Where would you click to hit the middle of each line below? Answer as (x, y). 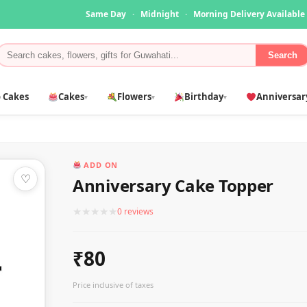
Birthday (204, 97)
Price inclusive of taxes (113, 285)
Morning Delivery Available (248, 14)
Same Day (107, 14)
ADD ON (100, 165)
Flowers (134, 97)
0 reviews (135, 211)
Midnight (160, 14)
